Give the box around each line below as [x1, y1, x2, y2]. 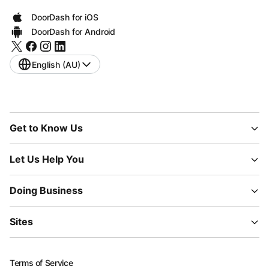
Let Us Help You [10, 153, 84, 165]
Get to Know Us [10, 122, 83, 134]
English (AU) [32, 59, 80, 70]
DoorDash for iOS [31, 12, 98, 22]
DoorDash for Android [31, 26, 116, 37]
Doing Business [10, 184, 83, 196]
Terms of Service [10, 258, 73, 268]
